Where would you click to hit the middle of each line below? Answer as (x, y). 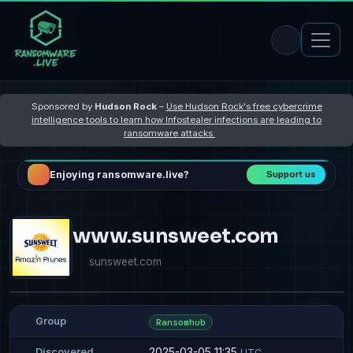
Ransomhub (181, 322)
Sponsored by (63, 106)
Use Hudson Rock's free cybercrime (244, 106)
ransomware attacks (169, 133)
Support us (292, 175)
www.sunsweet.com (176, 236)
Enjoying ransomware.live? (119, 175)
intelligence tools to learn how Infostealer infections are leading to (176, 119)
